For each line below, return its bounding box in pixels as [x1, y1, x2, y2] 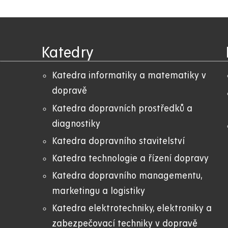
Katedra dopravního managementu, [52, 171, 202, 181]
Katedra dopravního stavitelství [52, 136, 185, 146]
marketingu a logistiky [52, 186, 145, 196]
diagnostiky [52, 119, 100, 129]
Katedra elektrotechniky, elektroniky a [52, 204, 212, 214]
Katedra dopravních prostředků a [52, 103, 192, 113]
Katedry [41, 45, 94, 62]
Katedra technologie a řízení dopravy [52, 153, 209, 163]
